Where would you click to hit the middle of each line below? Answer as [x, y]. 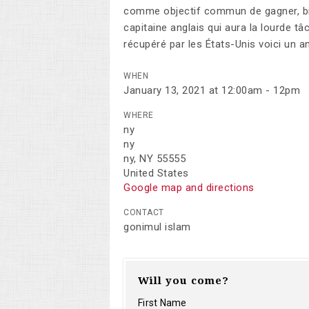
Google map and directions [189, 187]
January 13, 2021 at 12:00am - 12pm [212, 90]
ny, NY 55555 [154, 158]
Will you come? [183, 280]
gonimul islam [157, 227]
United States [156, 173]
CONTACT [144, 212]
